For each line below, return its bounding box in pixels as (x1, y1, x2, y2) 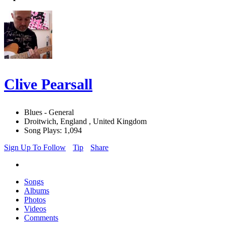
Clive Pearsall (4, 76, 92, 93)
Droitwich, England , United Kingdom (24, 117, 147, 126)
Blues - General (24, 108, 74, 117)
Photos (24, 195, 46, 204)
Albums (24, 186, 49, 195)
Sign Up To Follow (4, 143, 66, 152)
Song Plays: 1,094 (24, 126, 82, 135)
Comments (24, 213, 58, 222)
